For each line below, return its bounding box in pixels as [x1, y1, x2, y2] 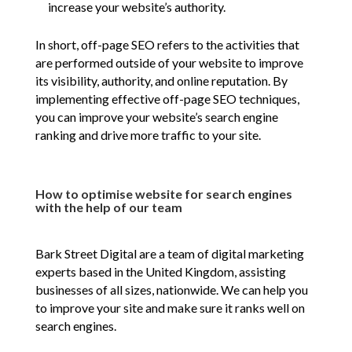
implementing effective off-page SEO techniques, [35, 91, 299, 107]
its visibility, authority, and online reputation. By [35, 73, 288, 89]
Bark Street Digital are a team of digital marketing [35, 246, 304, 262]
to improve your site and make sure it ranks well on [35, 300, 305, 316]
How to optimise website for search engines [35, 186, 292, 202]
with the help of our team [35, 200, 182, 215]
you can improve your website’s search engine [35, 109, 278, 125]
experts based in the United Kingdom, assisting [35, 264, 286, 280]
